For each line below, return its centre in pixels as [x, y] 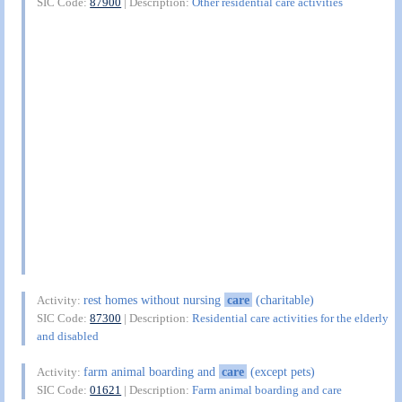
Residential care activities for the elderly [291, 319]
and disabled [68, 336]
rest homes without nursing [154, 300]
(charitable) [283, 300]
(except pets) [280, 371]
